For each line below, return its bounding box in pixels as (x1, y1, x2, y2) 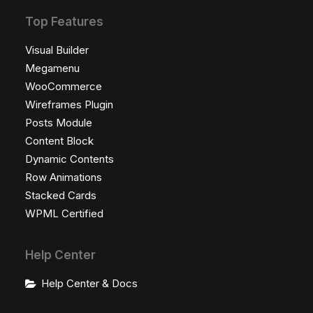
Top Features (25, 15, 103, 29)
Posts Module (25, 116, 92, 129)
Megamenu (25, 61, 80, 75)
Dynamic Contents (25, 152, 114, 166)
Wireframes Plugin (25, 98, 113, 111)
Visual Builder (25, 43, 89, 57)
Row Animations (25, 170, 102, 184)
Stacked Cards (25, 189, 96, 202)
